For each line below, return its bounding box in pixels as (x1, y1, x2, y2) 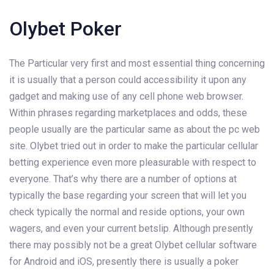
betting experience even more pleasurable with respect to (9, 156, 256, 168)
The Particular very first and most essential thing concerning (9, 57, 265, 69)
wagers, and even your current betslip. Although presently (9, 222, 253, 234)
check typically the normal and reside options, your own (9, 206, 245, 218)
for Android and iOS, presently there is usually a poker (9, 255, 239, 267)
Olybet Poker (9, 17, 122, 40)
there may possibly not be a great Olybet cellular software (9, 239, 257, 251)
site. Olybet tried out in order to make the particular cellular (9, 139, 258, 152)
